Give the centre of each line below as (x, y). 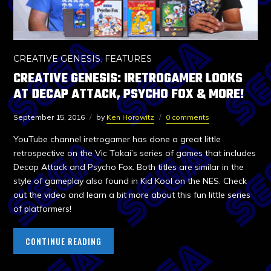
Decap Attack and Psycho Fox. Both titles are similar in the (129, 167)
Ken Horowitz (131, 117)
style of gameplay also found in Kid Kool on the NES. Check (130, 181)
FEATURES (129, 58)
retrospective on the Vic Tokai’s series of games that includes (135, 153)
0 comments (188, 117)
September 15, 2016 (49, 117)
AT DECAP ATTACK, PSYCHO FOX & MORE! (129, 94)
